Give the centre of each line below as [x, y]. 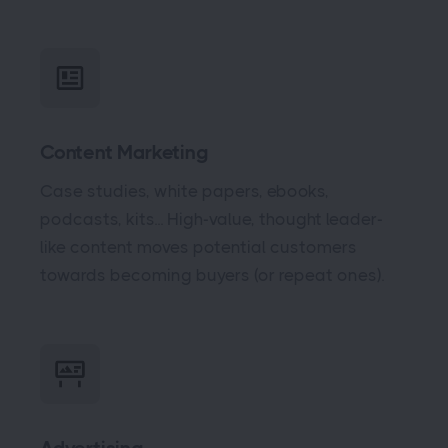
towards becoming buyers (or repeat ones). [212, 274]
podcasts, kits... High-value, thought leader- [211, 218]
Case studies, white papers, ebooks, [184, 190]
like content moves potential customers [198, 246]
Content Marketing [124, 152]
